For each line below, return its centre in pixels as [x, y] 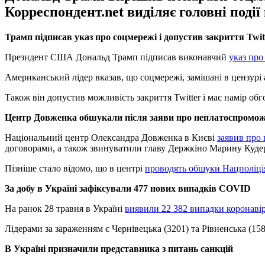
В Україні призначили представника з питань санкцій [119, 248]
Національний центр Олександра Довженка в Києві [111, 137]
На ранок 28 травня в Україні [65, 208]
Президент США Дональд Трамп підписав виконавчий [117, 57]
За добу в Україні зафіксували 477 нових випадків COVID [128, 188]
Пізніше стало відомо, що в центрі [75, 168]
